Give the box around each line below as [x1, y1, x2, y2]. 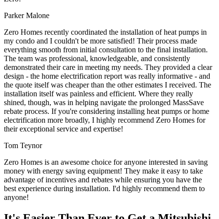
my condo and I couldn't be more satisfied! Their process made [4, 36, 197, 45]
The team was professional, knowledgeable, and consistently [4, 54, 190, 63]
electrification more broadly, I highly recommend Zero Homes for [4, 115, 205, 124]
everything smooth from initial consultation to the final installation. [4, 45, 208, 54]
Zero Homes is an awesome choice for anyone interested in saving [4, 157, 208, 166]
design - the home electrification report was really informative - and [4, 71, 210, 80]
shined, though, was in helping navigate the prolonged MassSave [4, 98, 204, 107]
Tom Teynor [4, 141, 42, 150]
